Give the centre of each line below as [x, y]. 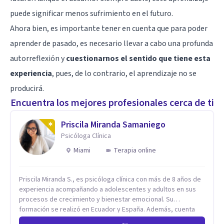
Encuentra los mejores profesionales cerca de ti [112, 103]
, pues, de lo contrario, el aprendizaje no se [124, 73]
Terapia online [135, 150]
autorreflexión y [38, 58]
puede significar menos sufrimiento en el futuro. [91, 13]
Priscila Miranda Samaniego [113, 124]
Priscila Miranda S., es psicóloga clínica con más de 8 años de [110, 179]
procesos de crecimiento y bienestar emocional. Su [96, 199]
